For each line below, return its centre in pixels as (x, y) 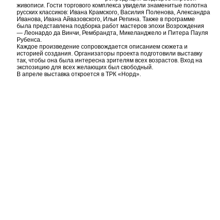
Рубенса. (29, 40)
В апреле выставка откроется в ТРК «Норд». (79, 74)
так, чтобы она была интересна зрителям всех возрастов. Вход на (110, 60)
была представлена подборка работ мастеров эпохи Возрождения (110, 26)
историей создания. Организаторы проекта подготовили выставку (110, 54)
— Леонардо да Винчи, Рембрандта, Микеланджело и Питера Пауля (112, 33)
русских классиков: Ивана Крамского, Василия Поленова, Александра (113, 12)
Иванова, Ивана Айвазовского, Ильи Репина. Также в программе (106, 19)
